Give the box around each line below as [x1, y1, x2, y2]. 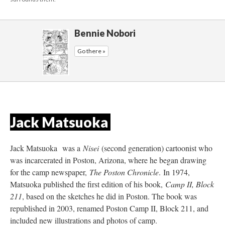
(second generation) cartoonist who [101, 143, 212, 154]
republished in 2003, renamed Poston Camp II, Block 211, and [10, 203, 208, 214]
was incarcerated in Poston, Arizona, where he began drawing [10, 155, 206, 166]
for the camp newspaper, [10, 167, 89, 178]
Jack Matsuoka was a [10, 143, 83, 154]
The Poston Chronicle [89, 167, 159, 178]
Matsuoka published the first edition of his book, [10, 179, 165, 190]
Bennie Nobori [74, 28, 136, 39]
